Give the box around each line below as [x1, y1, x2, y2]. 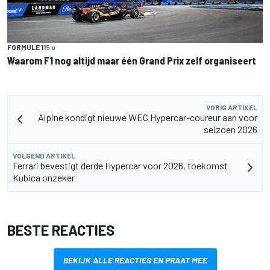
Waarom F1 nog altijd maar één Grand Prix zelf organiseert [7, 54, 256, 67]
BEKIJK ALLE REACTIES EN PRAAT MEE [63, 255, 207, 266]
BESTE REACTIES [7, 221, 115, 239]
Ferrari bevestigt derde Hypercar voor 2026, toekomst [13, 160, 228, 172]
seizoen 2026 [204, 124, 257, 136]
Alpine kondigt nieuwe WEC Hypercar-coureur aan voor [38, 111, 257, 124]
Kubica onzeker [13, 172, 75, 184]
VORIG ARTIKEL [206, 103, 257, 112]
